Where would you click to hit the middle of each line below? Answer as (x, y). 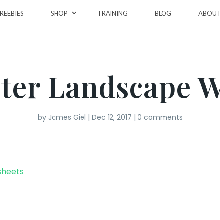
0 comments (160, 117)
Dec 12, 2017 (111, 117)
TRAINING (112, 13)
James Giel (67, 117)
